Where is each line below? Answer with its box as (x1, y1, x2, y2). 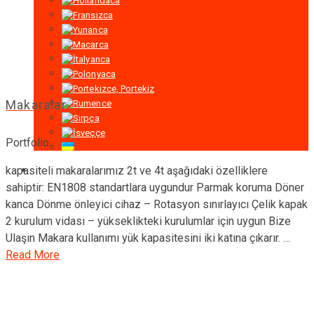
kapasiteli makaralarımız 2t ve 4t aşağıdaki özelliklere (6, 163, 268, 177)
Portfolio (6, 135, 49, 149)
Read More (6, 247, 60, 261)
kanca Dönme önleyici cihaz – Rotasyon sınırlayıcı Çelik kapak (6, 197, 308, 211)
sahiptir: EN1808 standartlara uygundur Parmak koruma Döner (6, 180, 304, 194)
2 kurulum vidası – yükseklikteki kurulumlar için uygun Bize (6, 214, 291, 228)
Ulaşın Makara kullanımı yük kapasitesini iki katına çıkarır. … (6, 231, 290, 245)
